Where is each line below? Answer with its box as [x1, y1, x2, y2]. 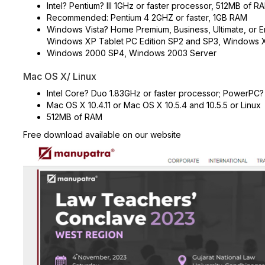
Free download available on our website [23, 129, 181, 140]
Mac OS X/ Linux [23, 70, 96, 82]
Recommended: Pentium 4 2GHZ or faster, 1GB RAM [47, 12, 247, 22]
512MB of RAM [47, 111, 102, 122]
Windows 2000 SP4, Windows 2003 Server [47, 47, 216, 58]
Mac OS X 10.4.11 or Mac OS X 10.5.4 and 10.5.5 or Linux [47, 99, 261, 110]
